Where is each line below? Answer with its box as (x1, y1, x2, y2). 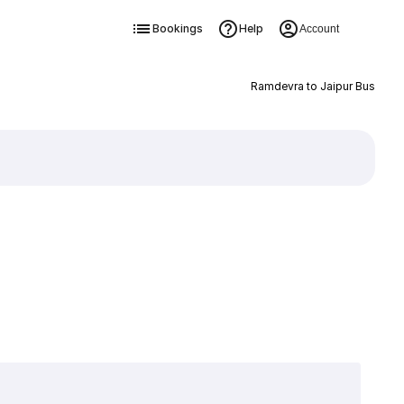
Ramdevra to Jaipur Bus (250, 79, 375, 93)
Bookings (151, 22, 203, 35)
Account (298, 23, 339, 35)
